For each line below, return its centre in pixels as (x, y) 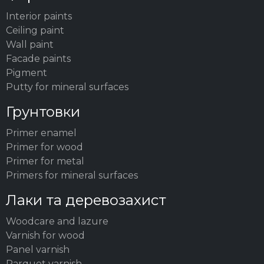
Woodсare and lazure (57, 221)
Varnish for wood (45, 235)
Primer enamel (41, 133)
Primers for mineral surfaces (72, 175)
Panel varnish (38, 249)
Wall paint (30, 44)
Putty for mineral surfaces (67, 87)
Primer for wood (44, 147)
